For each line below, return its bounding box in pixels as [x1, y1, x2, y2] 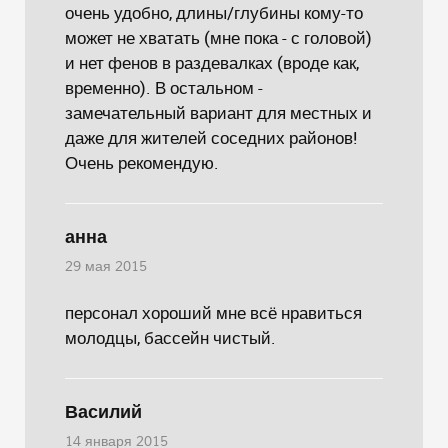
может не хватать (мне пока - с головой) [65, 26, 372, 49]
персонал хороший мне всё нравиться [65, 301, 362, 324]
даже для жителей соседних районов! [65, 126, 357, 149]
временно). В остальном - [65, 76, 263, 99]
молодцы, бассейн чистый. [65, 326, 276, 349]
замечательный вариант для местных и [65, 101, 372, 124]
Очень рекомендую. [65, 151, 219, 174]
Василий [65, 401, 142, 423]
